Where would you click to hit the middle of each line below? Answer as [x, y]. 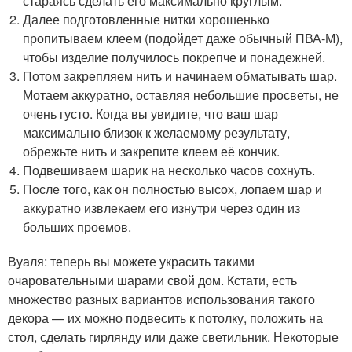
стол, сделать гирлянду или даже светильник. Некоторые [173, 337]
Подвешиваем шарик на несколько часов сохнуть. [169, 170]
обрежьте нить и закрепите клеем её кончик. [152, 152]
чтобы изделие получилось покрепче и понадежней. [174, 57]
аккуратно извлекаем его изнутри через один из [162, 208]
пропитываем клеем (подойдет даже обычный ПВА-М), [183, 38]
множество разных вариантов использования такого [161, 299]
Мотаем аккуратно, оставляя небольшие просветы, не [181, 95]
